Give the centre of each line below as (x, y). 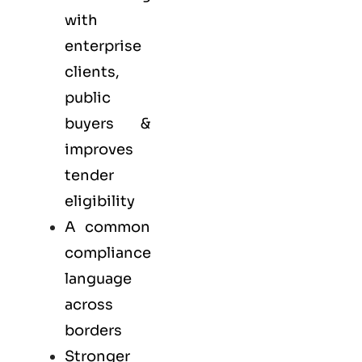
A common (107, 227)
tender (89, 175)
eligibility (100, 201)
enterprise (103, 46)
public (88, 97)
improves (99, 149)
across (89, 304)
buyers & (107, 123)
